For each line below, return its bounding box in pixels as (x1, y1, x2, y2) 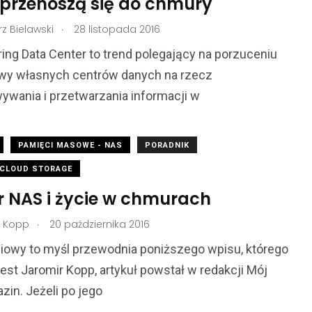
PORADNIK (145, 141, 189, 150)
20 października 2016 (47, 217, 150, 232)
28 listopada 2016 (71, 22, 160, 37)
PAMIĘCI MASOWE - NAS (18, 141, 123, 150)
